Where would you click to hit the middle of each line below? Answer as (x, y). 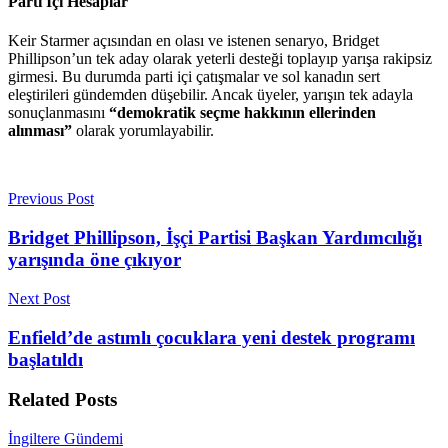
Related (39, 400)
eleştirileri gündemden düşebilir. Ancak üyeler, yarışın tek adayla (210, 95)
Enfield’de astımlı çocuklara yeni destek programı (211, 337)
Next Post (39, 298)
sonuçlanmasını (58, 113)
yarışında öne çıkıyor (94, 260)
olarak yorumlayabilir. (143, 131)
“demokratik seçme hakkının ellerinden (242, 113)
